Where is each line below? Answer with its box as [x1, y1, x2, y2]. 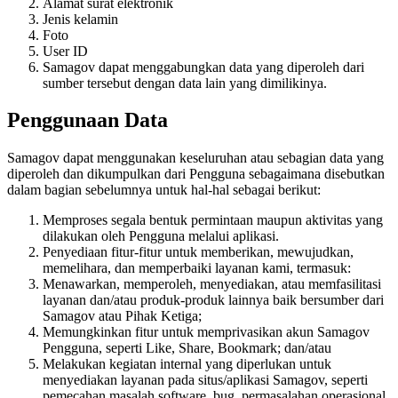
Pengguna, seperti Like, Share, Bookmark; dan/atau [43, 340, 331, 356]
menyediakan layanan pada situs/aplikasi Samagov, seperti [43, 372, 368, 388]
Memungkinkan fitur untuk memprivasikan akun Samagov [43, 324, 370, 340]
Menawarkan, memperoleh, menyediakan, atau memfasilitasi [43, 276, 381, 292]
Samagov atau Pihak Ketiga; [43, 308, 202, 324]
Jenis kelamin [43, 11, 118, 27]
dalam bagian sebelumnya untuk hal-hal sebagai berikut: [7, 182, 321, 198]
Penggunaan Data [7, 108, 168, 132]
